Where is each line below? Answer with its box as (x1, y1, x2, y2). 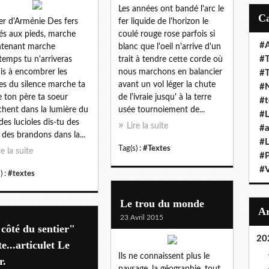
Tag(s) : (118, 144, 143, 152)
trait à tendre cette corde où (118, 55, 223, 64)
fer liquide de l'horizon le (118, 17, 208, 26)
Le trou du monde (120, 197, 204, 210)
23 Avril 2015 (120, 213, 163, 221)
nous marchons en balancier (118, 67, 222, 76)
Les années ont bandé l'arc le (118, 4, 224, 13)
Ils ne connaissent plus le (118, 252, 210, 261)
